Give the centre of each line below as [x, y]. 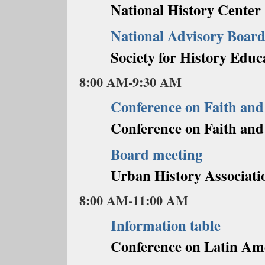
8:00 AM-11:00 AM [134, 200]
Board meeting [156, 154]
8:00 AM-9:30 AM [130, 82]
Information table [165, 225]
